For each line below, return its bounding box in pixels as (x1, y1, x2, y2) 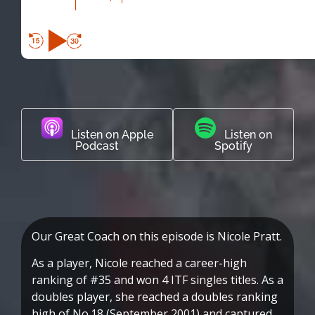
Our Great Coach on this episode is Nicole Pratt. (32, 228, 282, 244)
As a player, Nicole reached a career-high (32, 255, 247, 271)
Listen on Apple (62, 127, 153, 141)
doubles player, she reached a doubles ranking (32, 288, 278, 304)
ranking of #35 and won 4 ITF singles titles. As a (32, 271, 283, 288)
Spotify (214, 139, 253, 153)
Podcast (75, 139, 120, 153)
